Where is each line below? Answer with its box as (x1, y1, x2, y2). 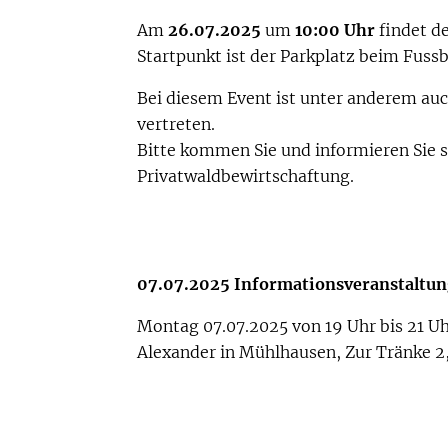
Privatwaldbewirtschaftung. (137, 166, 355, 186)
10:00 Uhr (295, 20, 376, 40)
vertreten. (137, 114, 216, 134)
